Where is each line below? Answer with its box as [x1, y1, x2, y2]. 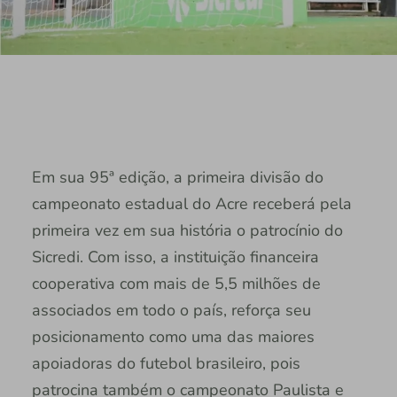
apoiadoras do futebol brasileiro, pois [31, 352, 300, 374]
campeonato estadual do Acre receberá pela [31, 192, 352, 214]
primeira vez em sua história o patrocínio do [31, 219, 343, 241]
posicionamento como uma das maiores [31, 325, 315, 347]
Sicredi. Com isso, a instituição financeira [31, 245, 319, 268]
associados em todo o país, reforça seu [31, 299, 311, 321]
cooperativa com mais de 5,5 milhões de [31, 272, 321, 294]
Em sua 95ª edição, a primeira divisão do [31, 166, 323, 188]
